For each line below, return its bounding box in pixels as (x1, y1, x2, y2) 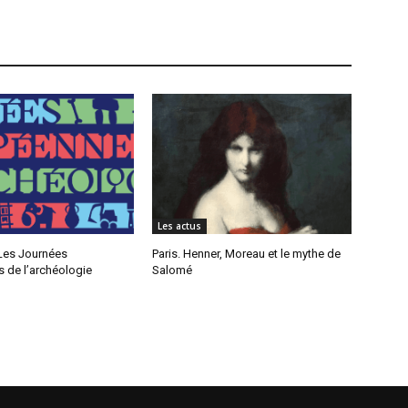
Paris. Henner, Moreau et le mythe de (152, 246, 342, 260)
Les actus (158, 219, 202, 232)
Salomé (152, 262, 193, 277)
